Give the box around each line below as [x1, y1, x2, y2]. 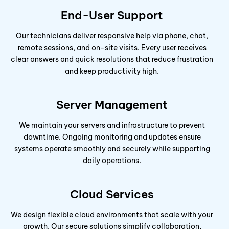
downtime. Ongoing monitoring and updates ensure [23, 132, 201, 142]
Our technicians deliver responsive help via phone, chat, [16, 31, 208, 41]
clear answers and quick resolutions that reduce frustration [11, 55, 213, 64]
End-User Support [61, 8, 163, 23]
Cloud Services [70, 187, 154, 202]
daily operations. [83, 156, 141, 166]
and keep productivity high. [65, 66, 159, 76]
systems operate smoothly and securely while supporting [14, 144, 210, 154]
